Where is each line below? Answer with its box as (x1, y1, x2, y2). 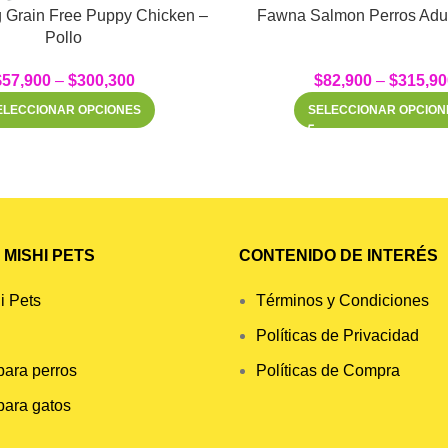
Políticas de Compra (255, 361, 400, 379)
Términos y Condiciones (255, 291, 429, 309)
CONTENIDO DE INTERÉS (238, 246, 442, 264)
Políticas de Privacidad (255, 326, 419, 344)
